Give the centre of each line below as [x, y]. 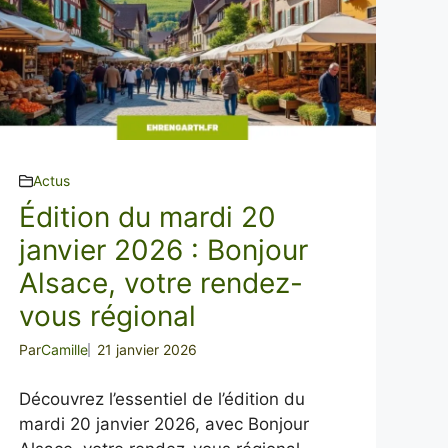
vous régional [108, 316]
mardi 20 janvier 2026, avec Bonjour [164, 424]
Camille [65, 349]
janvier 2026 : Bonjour [164, 250]
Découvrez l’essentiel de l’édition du [162, 399]
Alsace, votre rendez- [161, 283]
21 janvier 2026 [147, 349]
